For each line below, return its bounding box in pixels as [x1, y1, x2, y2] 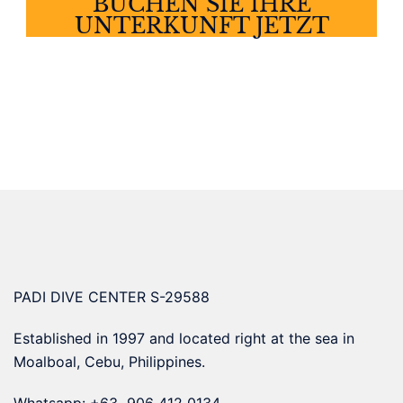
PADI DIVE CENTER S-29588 [13, 288, 210, 306]
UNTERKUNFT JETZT [74, 13, 329, 39]
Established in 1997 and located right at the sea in [13, 329, 354, 347]
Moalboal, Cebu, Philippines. [13, 353, 205, 371]
